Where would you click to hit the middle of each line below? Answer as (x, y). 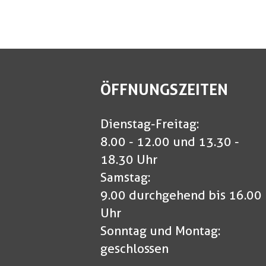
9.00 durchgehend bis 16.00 (181, 195)
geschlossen (134, 249)
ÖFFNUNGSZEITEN (164, 90)
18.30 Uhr (129, 160)
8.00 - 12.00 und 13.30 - (170, 142)
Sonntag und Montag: (160, 231)
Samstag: (125, 178)
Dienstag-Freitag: (149, 124)
